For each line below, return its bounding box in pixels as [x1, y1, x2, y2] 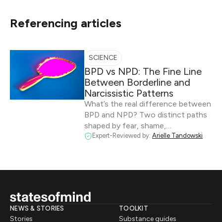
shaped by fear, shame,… [84, 121, 171, 130]
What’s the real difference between [84, 99, 211, 109]
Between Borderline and [84, 76, 190, 88]
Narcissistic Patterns [84, 87, 173, 99]
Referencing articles [10, 16, 121, 30]
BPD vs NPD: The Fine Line [84, 65, 202, 77]
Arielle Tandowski [152, 132, 203, 139]
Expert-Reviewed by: [92, 132, 152, 139]
